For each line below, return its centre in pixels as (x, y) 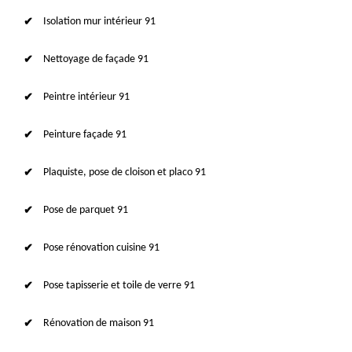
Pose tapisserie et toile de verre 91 (119, 286)
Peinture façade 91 (85, 135)
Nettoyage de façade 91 (96, 59)
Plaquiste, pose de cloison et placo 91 (125, 172)
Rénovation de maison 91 (99, 323)
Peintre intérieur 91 (86, 97)
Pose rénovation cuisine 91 (101, 248)
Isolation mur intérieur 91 (99, 22)
